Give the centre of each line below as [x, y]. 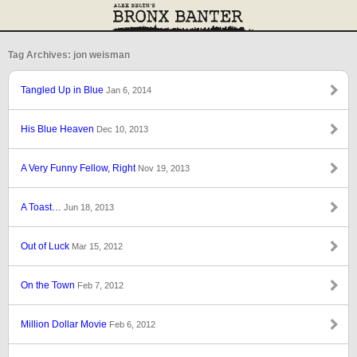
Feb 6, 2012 [132, 324]
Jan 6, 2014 [129, 90]
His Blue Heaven [59, 129]
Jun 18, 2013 [89, 207]
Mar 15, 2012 [97, 246]
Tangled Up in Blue [63, 90]
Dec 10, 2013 [122, 129]
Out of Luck [46, 246]
